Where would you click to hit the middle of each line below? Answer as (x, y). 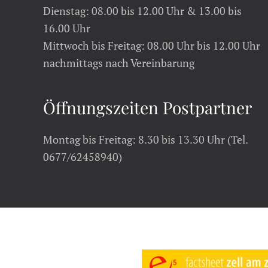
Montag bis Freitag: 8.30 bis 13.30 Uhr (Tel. (145, 139)
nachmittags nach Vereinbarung (119, 63)
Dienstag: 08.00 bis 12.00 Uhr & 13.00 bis (142, 11)
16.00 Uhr (67, 28)
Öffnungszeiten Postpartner (147, 107)
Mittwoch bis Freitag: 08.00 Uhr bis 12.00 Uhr (152, 45)
